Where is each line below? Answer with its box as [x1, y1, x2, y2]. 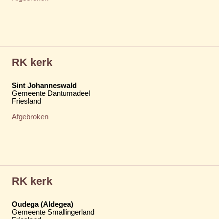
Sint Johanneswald [12, 81, 77, 89]
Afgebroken [12, 112, 48, 121]
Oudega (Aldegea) [12, 200, 73, 208]
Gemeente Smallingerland [12, 208, 94, 216]
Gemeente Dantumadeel [12, 89, 90, 97]
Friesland [12, 97, 41, 105]
